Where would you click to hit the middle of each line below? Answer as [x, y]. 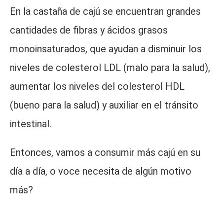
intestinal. [31, 124]
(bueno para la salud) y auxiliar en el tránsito [104, 105]
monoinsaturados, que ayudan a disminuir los [106, 49]
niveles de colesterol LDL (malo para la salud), [110, 68]
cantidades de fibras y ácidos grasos [89, 30]
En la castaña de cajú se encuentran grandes [105, 11]
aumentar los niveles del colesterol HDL [97, 86]
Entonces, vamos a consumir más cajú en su [105, 152]
